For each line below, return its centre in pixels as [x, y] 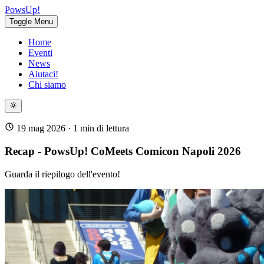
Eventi [40, 53]
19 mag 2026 [41, 128]
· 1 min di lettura [97, 128]
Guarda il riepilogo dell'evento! [62, 174]
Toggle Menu [31, 22]
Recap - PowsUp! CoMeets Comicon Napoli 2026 [123, 151]
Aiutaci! [43, 74]
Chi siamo [47, 85]
